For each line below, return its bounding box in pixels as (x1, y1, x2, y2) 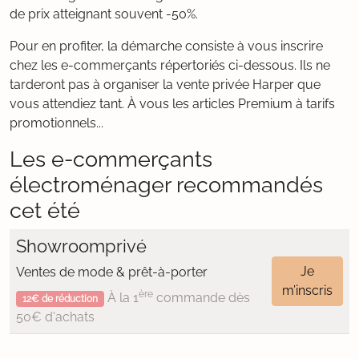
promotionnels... (10, 115, 103, 131)
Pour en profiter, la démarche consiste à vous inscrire (10, 38, 323, 54)
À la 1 (103, 290, 139, 305)
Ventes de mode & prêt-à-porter (16, 264, 208, 280)
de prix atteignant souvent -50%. (10, 6, 198, 22)
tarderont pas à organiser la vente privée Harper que (10, 77, 321, 92)
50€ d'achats (16, 309, 95, 325)
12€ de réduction (22, 293, 98, 305)
